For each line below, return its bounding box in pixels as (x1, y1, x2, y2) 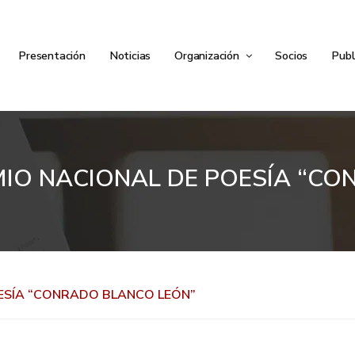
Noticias (109, 48, 151, 63)
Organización (174, 48, 242, 63)
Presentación (18, 48, 86, 63)
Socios (275, 48, 308, 63)
